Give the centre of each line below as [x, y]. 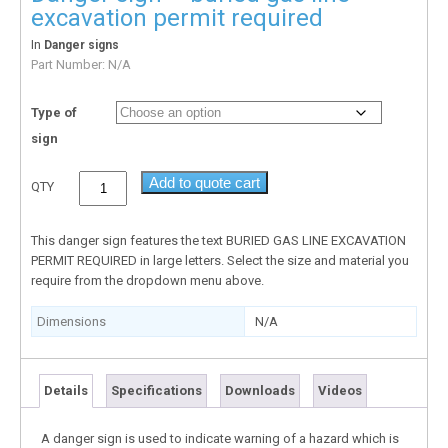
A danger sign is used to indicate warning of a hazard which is [220, 438]
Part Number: [69, 64]
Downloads [260, 390]
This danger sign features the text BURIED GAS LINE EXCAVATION [218, 240]
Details [66, 390]
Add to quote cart [205, 182]
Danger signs [81, 44]
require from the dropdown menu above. [147, 280]
